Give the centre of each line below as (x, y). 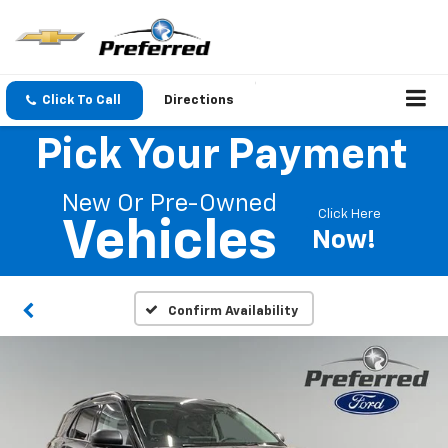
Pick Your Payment (221, 155)
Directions (199, 101)
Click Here (349, 214)
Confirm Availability (232, 312)
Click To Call (81, 101)
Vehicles (170, 242)
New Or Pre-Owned (170, 203)
